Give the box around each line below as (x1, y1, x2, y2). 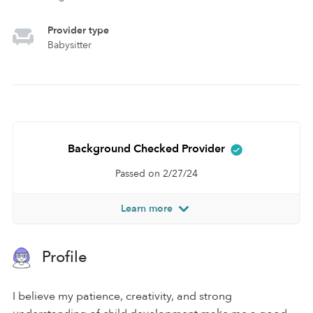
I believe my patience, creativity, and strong (13, 288, 232, 304)
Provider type (48, 24, 109, 37)
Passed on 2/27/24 (115, 166, 198, 180)
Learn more (121, 201, 175, 215)
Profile (38, 246, 87, 268)
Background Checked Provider (68, 141, 228, 156)
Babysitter (48, 38, 92, 52)
